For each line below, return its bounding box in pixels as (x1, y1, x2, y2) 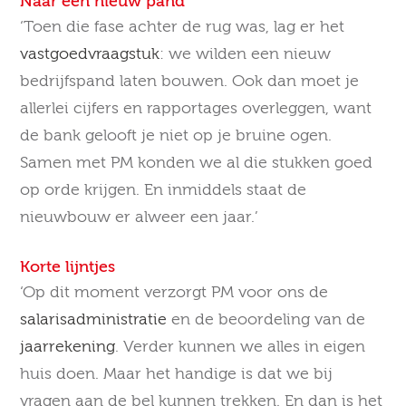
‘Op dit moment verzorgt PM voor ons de (20, 284, 329, 301)
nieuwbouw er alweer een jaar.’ (20, 208, 259, 226)
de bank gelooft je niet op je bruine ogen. (20, 127, 333, 144)
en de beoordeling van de (167, 311, 366, 328)
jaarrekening (20, 338, 116, 355)
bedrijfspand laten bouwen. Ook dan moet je (20, 72, 360, 90)
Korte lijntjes (20, 258, 116, 275)
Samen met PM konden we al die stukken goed (20, 154, 373, 171)
